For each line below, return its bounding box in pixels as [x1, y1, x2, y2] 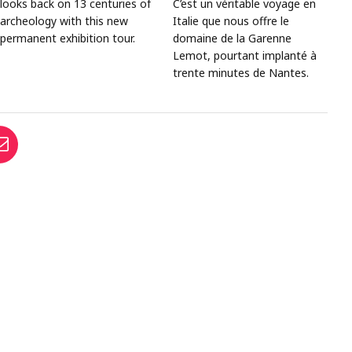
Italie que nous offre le [173, 13, 290, 28]
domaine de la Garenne [173, 30, 292, 46]
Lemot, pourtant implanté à [173, 47, 317, 63]
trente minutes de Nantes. [173, 64, 310, 80]
